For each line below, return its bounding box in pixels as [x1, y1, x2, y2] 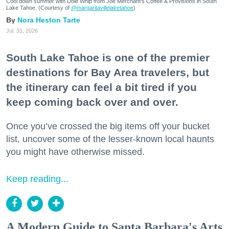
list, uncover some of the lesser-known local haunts [6, 133, 214, 144]
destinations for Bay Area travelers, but [6, 66, 209, 78]
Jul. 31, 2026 [6, 27, 38, 34]
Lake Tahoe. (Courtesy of [6, 4, 71, 11]
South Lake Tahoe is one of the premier [6, 51, 210, 63]
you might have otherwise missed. [6, 146, 145, 157]
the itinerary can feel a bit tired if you [6, 81, 197, 93]
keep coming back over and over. [6, 96, 178, 108]
